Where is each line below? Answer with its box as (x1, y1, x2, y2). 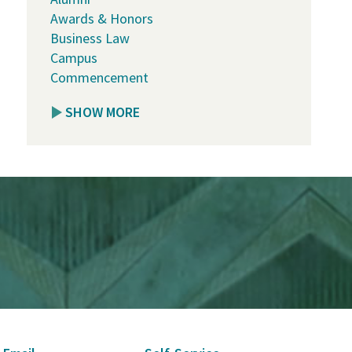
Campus (50, 48, 98, 67)
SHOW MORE (65, 103, 141, 122)
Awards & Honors (50, 9, 154, 27)
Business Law (50, 28, 130, 47)
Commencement (50, 68, 149, 86)
